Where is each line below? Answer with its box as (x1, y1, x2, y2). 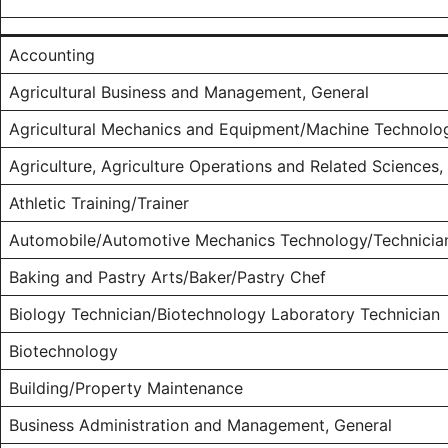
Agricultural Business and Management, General (9, 82, 369, 103)
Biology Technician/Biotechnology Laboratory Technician (9, 304, 440, 325)
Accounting (9, 45, 95, 66)
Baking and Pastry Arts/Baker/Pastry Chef (9, 267, 326, 288)
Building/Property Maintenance (9, 378, 243, 399)
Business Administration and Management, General (9, 415, 392, 436)
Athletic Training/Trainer (9, 193, 189, 214)
